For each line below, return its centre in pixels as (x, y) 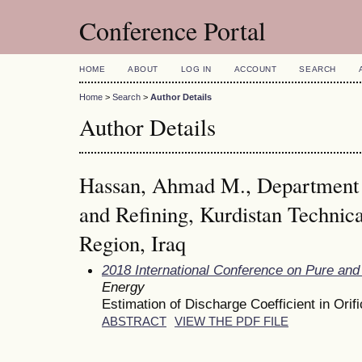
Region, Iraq (133, 243)
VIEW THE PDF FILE (232, 321)
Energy (123, 286)
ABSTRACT (134, 321)
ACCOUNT (255, 69)
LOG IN (196, 69)
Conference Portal (173, 30)
